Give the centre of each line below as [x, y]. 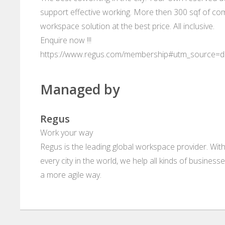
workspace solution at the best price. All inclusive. [127, 26]
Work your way [67, 133]
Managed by [80, 89]
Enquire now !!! [66, 40]
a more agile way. [71, 175]
